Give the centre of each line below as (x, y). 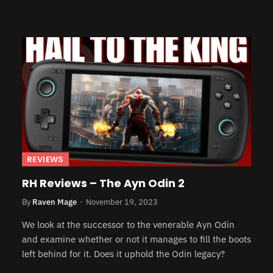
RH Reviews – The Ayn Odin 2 (103, 183)
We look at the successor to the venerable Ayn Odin (128, 224)
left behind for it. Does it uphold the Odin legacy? (123, 253)
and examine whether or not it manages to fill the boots (136, 239)
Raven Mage (55, 202)
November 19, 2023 (122, 202)
